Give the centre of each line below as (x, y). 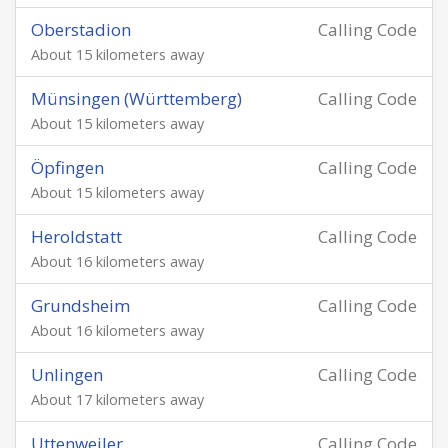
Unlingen (67, 374)
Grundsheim (80, 305)
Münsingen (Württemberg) (136, 98)
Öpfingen (67, 167)
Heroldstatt (76, 236)
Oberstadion (81, 29)
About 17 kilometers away (117, 399)
